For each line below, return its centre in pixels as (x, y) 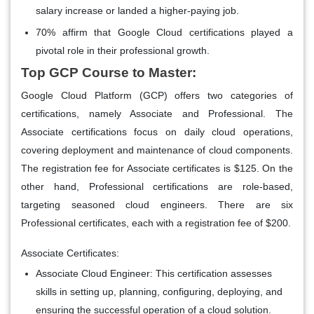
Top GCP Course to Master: (109, 72)
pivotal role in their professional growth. (123, 50)
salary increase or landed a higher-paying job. (137, 10)
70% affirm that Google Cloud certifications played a (164, 32)
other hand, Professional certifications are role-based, (157, 186)
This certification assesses (212, 273)
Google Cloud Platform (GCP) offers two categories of (157, 95)
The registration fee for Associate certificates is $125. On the (157, 168)
